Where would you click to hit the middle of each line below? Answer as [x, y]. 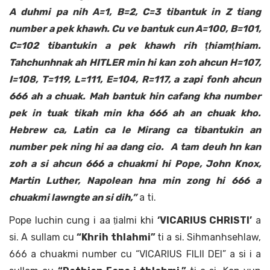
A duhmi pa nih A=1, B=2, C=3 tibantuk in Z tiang [135, 12]
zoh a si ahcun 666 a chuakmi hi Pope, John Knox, [135, 164]
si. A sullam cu [43, 237]
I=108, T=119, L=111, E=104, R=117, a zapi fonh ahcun [135, 80]
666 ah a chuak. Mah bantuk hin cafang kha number [135, 96]
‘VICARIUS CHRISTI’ [205, 221]
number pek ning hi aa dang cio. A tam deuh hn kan [135, 147]
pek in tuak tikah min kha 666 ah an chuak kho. [135, 113]
